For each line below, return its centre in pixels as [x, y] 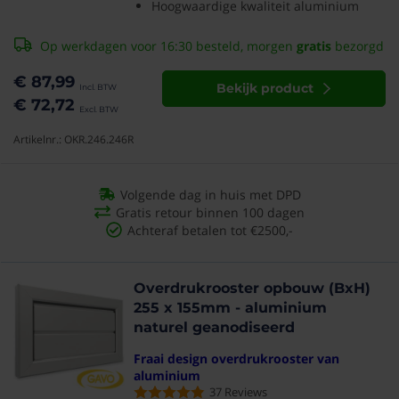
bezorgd [358, 46]
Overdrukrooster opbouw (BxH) [252, 288]
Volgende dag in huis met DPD [210, 195]
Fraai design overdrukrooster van [237, 358]
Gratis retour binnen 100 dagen [210, 212]
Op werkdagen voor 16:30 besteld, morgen [168, 46]
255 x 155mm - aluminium [231, 308]
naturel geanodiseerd [215, 327]
